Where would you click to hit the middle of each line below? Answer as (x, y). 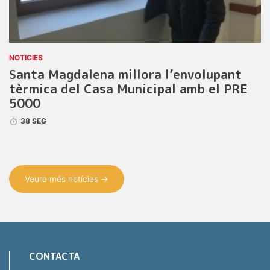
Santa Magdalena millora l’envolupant (125, 74)
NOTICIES (26, 57)
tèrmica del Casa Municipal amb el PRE (128, 89)
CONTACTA (54, 256)
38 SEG (34, 121)
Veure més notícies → (67, 179)
